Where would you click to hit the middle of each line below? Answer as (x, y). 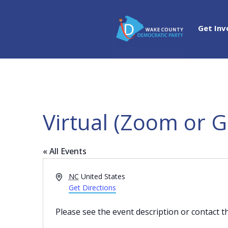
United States (103, 176)
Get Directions (92, 188)
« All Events (65, 151)
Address (68, 176)
